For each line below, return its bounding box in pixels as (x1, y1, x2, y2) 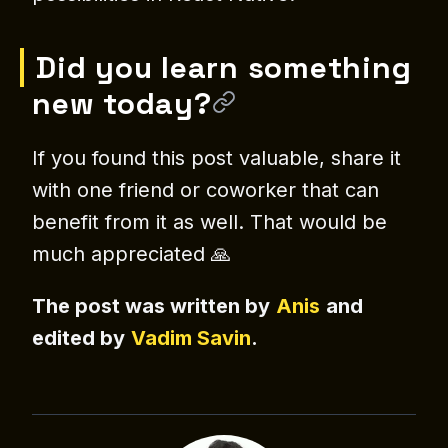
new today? (32, 84, 212, 124)
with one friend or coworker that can (32, 178, 379, 203)
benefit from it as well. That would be (32, 210, 387, 235)
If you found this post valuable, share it (32, 146, 401, 171)
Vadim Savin (131, 326, 251, 351)
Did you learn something (36, 48, 412, 88)
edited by (32, 326, 125, 351)
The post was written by (32, 294, 270, 319)
